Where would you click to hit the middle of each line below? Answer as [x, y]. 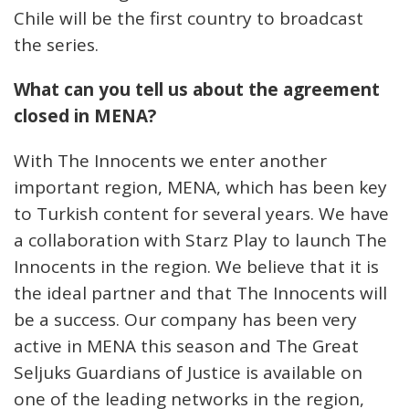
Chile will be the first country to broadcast [189, 19]
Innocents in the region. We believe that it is [196, 267]
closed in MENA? [85, 116]
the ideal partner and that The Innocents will [200, 294]
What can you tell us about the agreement [197, 90]
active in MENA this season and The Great [186, 346]
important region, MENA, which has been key [200, 188]
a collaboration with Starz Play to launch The [200, 241]
